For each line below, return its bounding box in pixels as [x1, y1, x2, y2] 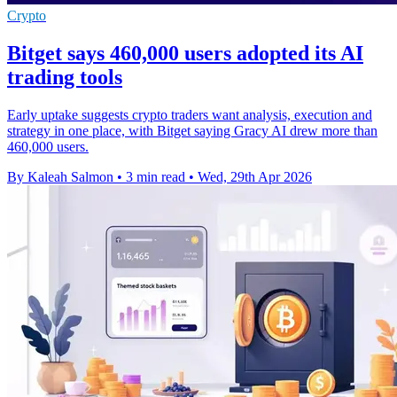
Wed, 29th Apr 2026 [198, 169, 312, 185]
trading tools [7, 66, 122, 90]
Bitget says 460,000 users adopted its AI [7, 42, 363, 66]
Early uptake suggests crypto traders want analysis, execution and [7, 107, 372, 123]
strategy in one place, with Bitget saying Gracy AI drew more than [7, 123, 378, 139]
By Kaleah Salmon [7, 169, 113, 185]
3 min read [126, 169, 185, 185]
